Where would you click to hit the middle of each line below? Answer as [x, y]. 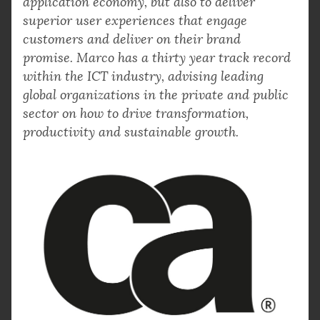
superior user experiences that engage [135, 20]
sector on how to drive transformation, [136, 113]
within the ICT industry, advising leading [143, 76]
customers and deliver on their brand [132, 39]
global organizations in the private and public [156, 95]
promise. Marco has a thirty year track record [157, 57]
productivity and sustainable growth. [131, 132]
